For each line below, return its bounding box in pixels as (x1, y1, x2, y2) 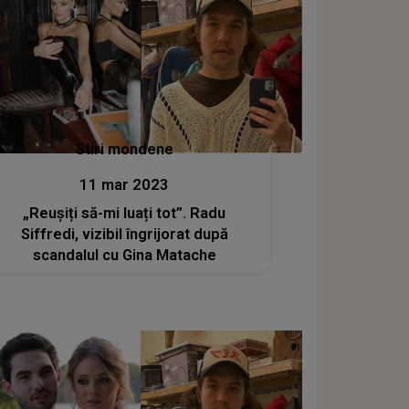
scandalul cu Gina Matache (32, 246, 216, 265)
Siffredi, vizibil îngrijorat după (20, 225, 228, 244)
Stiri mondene (75, 141, 173, 159)
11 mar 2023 (79, 176, 170, 194)
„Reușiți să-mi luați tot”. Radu (23, 204, 226, 223)
